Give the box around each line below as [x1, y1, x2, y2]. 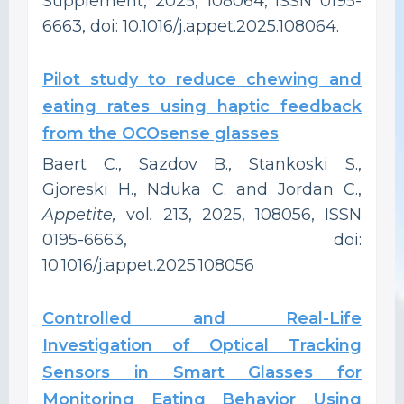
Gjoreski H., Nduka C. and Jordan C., [42, 179, 362, 199]
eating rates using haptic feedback [42, 96, 362, 116]
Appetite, [42, 204, 126, 225]
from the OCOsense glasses [42, 123, 279, 143]
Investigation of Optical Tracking [42, 335, 362, 355]
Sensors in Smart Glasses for [42, 362, 362, 382]
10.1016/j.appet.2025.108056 [42, 254, 254, 275]
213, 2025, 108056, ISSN [153, 204, 362, 225]
